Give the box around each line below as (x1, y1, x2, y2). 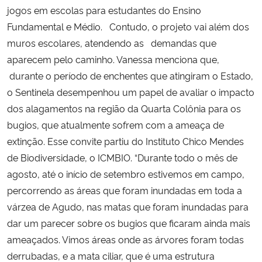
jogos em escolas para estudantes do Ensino (7, 3, 201, 16)
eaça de (189, 118, 224, 131)
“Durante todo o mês (135, 150, 226, 164)
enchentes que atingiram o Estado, (104, 68, 253, 82)
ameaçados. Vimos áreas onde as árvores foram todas (7, 232, 244, 246)
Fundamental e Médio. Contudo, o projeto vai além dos (7, 19, 249, 33)
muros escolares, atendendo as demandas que (7, 36, 216, 49)
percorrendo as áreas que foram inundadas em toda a (7, 183, 242, 196)
